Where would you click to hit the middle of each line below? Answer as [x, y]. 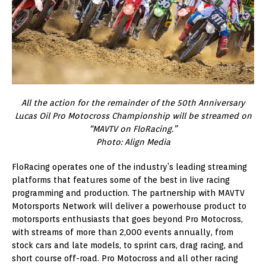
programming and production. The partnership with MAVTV [128, 193]
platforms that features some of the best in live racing [121, 180]
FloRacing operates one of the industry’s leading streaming [129, 167]
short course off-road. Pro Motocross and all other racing [125, 259]
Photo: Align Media [133, 142]
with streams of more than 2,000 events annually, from [123, 232]
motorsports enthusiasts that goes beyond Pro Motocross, [127, 219]
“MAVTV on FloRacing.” [133, 129]
